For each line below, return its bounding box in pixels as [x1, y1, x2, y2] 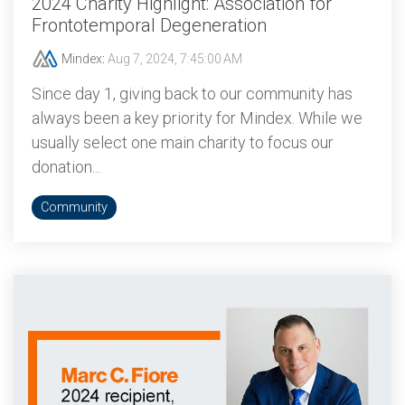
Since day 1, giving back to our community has [32, 84, 353, 103]
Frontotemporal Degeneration [32, 14, 267, 36]
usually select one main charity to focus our [32, 133, 334, 152]
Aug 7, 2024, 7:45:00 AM [108, 52, 242, 66]
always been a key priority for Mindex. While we [32, 108, 363, 127]
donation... [32, 157, 100, 176]
